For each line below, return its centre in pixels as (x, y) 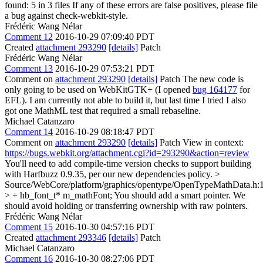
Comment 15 (29, 227)
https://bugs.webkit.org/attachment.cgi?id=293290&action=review (127, 153)
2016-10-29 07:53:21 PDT (105, 68)
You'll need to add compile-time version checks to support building (128, 163)
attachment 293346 (71, 237)
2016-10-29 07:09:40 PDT (105, 37)
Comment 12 (29, 37)
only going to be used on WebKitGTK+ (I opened (99, 90)
